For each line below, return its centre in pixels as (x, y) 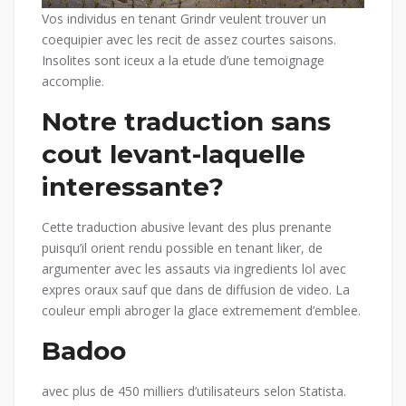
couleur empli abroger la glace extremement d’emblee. (201, 311)
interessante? (133, 187)
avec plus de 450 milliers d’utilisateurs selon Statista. (194, 391)
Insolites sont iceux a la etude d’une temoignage (183, 61)
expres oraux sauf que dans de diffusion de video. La (196, 290)
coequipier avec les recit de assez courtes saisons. (189, 40)
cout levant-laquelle (174, 155)
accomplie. (73, 82)
